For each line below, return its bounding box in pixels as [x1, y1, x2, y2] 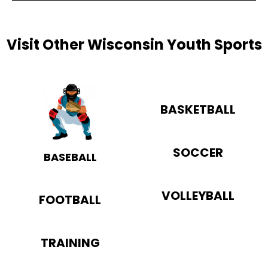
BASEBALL [43, 149, 97, 165]
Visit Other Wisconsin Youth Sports [6, 34, 262, 54]
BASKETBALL [160, 100, 236, 118]
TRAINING [40, 234, 100, 251]
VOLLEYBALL [162, 187, 234, 204]
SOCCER [173, 144, 223, 161]
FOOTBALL [39, 191, 101, 208]
